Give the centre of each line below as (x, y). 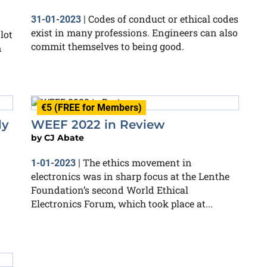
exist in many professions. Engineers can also (134, 32)
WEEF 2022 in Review (98, 124)
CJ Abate (64, 137)
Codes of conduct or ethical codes (163, 18)
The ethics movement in (137, 162)
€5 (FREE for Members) (91, 107)
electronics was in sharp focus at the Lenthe (130, 176)
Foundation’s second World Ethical (110, 190)
